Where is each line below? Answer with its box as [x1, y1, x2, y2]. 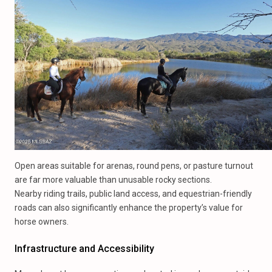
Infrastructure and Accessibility [15, 243, 154, 254]
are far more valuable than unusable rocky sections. [15, 175, 212, 185]
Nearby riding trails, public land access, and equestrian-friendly [15, 189, 252, 199]
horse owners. [15, 217, 69, 226]
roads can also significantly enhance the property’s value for [15, 203, 243, 212]
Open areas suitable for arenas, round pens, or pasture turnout [15, 161, 253, 171]
